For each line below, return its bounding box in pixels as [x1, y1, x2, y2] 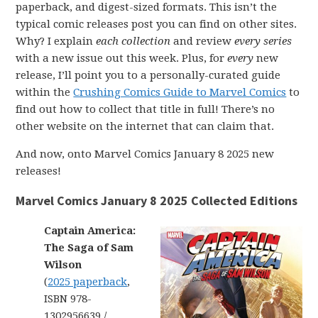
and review [170, 35, 235, 48]
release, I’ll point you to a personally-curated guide [16, 69, 281, 82]
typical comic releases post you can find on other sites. [16, 18, 297, 31]
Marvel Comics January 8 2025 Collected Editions [16, 192, 298, 209]
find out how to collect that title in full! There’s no [16, 103, 275, 116]
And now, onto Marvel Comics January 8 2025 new [16, 148, 275, 160]
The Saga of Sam [44, 241, 134, 254]
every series [234, 35, 292, 48]
